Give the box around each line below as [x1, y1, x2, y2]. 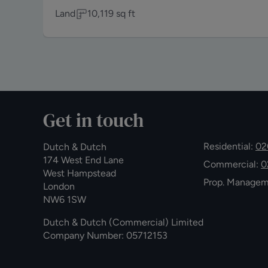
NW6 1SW [43, 194, 86, 205]
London [43, 181, 81, 192]
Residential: [203, 141, 255, 152]
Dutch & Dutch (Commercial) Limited [43, 217, 203, 228]
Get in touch [43, 107, 144, 133]
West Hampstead [43, 167, 116, 179]
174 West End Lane [43, 154, 124, 166]
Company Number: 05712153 [43, 230, 167, 241]
